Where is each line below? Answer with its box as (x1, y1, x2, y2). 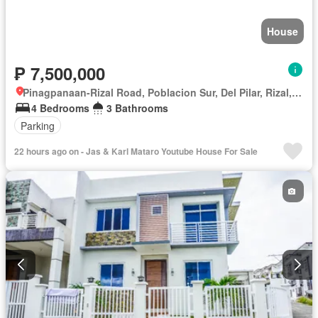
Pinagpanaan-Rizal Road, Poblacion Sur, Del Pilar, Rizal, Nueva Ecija (292, 85, 302, 99)
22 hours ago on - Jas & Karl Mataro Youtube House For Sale (14, 145, 258, 158)
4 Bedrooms (31, 101, 89, 115)
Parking (21, 118, 55, 133)
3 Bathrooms (106, 101, 168, 115)
